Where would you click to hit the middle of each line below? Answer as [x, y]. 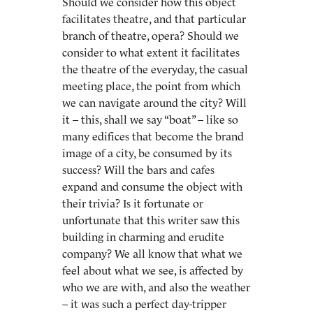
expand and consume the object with [152, 187]
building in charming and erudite [143, 237]
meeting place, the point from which [151, 86]
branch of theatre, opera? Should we [151, 36]
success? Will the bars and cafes [138, 170]
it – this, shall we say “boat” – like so [150, 119]
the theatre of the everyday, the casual [155, 69]
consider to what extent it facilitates [151, 52]
